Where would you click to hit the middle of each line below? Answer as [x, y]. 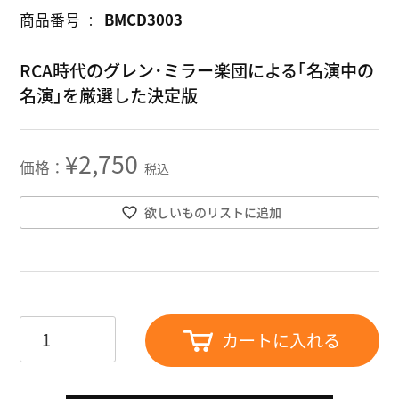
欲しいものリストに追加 [212, 212]
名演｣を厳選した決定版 [109, 96]
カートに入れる [281, 341]
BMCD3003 [144, 20]
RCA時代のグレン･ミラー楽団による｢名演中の [197, 71]
